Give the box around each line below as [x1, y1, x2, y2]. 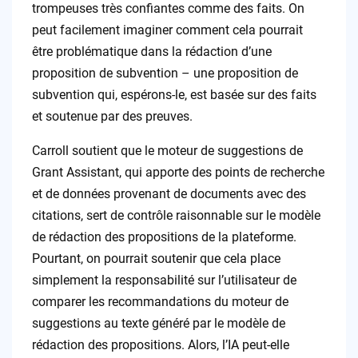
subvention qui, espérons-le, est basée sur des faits [31, 87, 316, 103]
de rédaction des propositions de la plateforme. [31, 229, 296, 245]
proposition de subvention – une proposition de [31, 66, 298, 82]
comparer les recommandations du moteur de [31, 294, 288, 310]
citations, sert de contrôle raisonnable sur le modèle [31, 208, 320, 224]
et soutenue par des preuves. [31, 109, 193, 125]
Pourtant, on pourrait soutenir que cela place [31, 251, 280, 267]
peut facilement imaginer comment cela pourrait [31, 22, 303, 38]
